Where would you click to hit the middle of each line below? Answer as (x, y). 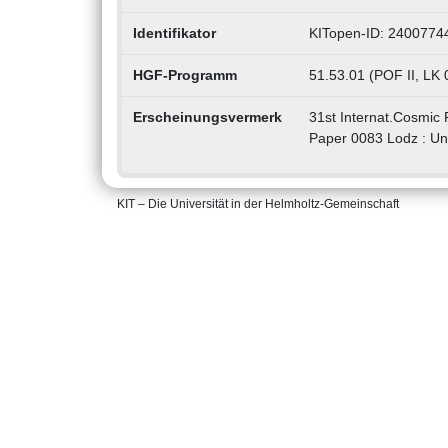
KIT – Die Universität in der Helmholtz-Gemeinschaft (258, 204)
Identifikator (174, 33)
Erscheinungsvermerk (207, 117)
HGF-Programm (184, 75)
